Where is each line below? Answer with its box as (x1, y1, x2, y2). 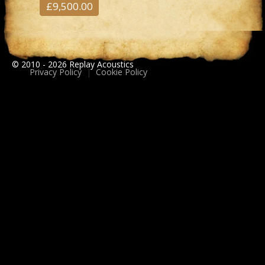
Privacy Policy (30, 66, 82, 78)
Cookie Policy (96, 66, 147, 78)
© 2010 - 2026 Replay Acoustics (12, 59, 134, 70)
